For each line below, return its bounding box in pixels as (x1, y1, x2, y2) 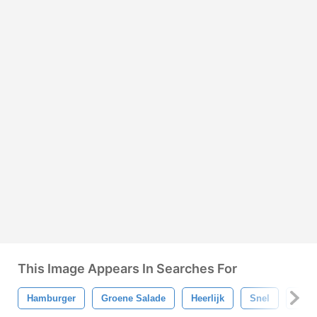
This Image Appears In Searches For (18, 260, 237, 276)
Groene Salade (101, 292, 166, 304)
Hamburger (27, 292, 76, 304)
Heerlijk (191, 292, 224, 304)
